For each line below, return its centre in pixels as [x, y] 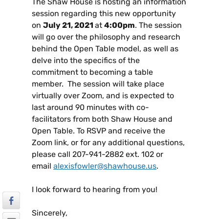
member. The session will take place [98, 84]
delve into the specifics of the [86, 61]
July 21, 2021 [69, 25]
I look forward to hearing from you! [95, 190]
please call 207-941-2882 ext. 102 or [98, 154]
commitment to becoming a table [92, 72]
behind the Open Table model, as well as [105, 49]
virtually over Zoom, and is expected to [103, 96]
